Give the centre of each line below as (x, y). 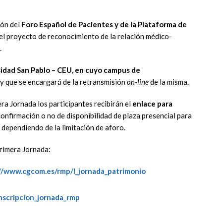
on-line (138, 82)
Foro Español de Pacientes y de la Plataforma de (104, 25)
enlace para (152, 104)
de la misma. (169, 82)
